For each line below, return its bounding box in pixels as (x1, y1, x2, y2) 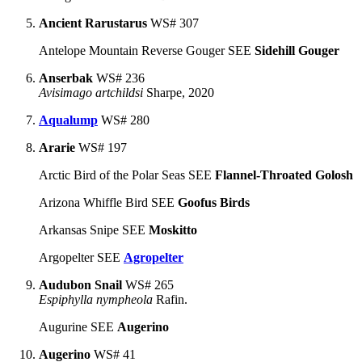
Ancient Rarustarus (39, 15, 147, 30)
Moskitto (149, 222, 197, 237)
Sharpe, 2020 (143, 85, 214, 99)
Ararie (39, 140, 75, 154)
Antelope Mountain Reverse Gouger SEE (39, 43, 255, 57)
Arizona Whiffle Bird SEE (39, 195, 178, 209)
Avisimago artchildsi (39, 85, 143, 99)
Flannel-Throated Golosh (215, 167, 353, 182)
